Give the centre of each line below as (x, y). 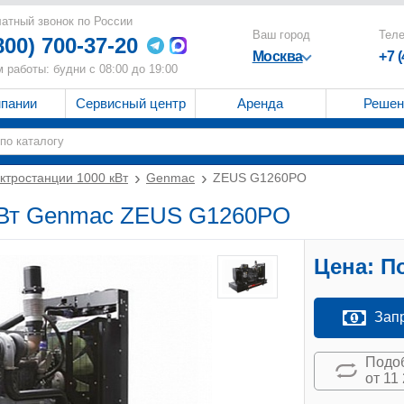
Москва (277, 56)
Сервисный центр (130, 103)
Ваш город (281, 35)
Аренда (261, 103)
